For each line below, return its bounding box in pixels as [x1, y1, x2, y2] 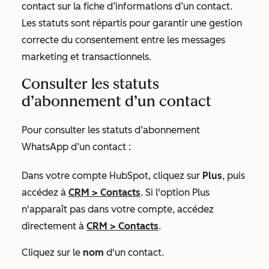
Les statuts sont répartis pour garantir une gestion [22, 17, 242, 29]
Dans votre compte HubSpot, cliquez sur [22, 170, 202, 181]
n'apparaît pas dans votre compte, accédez [22, 204, 214, 215]
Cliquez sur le [22, 247, 83, 258]
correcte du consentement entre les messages [22, 34, 225, 46]
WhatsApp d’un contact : [22, 141, 131, 153]
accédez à [22, 187, 68, 198]
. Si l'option [141, 187, 192, 198]
